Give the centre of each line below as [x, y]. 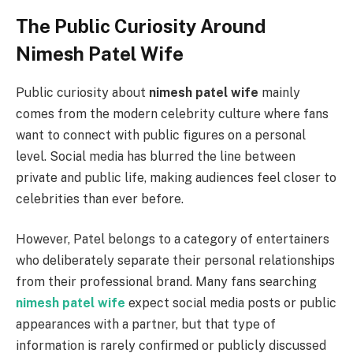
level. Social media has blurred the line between [156, 156]
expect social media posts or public [231, 303]
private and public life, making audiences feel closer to [176, 177]
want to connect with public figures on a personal [161, 135]
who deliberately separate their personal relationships [175, 261]
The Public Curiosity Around [141, 26]
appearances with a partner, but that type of [146, 325]
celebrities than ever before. [100, 199]
